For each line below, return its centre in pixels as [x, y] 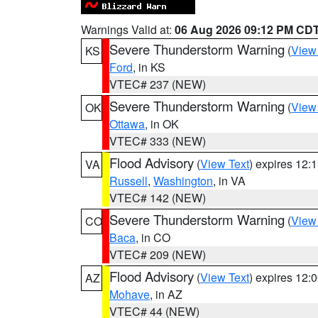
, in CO [153, 237]
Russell [128, 181]
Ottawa [127, 124]
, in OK [162, 124]
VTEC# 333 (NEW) [158, 141]
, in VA [229, 181]
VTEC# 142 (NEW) [158, 198]
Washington [183, 181]
